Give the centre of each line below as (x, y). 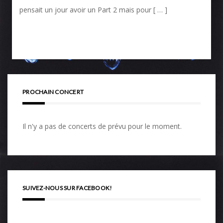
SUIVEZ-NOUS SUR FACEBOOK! (67, 188)
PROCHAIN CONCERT (53, 92)
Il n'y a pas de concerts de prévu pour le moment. (102, 126)
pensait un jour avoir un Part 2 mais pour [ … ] (93, 10)
